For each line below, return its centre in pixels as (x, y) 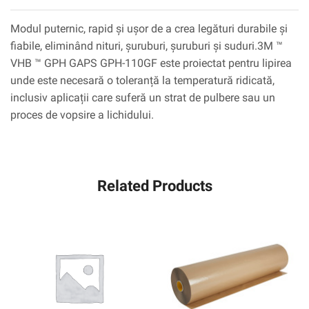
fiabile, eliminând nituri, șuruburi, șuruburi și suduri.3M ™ (147, 46)
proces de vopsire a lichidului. (82, 115)
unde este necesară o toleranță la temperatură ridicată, (142, 81)
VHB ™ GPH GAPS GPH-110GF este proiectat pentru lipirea (151, 63)
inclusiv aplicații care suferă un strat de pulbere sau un (143, 98)
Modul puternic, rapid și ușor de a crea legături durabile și (149, 29)
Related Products (154, 186)
